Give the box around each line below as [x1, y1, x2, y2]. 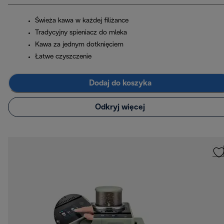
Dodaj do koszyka [88, 79, 151, 87]
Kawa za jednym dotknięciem [35, 41, 123, 48]
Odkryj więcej [95, 103, 145, 111]
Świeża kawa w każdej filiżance [35, 17, 128, 24]
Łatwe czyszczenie [35, 53, 91, 60]
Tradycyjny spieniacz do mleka [35, 29, 127, 36]
